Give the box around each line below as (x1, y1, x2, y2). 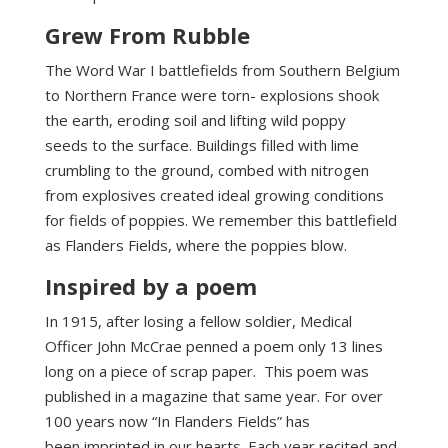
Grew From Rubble (44, 20, 250, 51)
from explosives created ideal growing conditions (44, 185, 384, 206)
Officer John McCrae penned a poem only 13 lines (44, 336, 383, 357)
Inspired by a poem (44, 271, 257, 302)
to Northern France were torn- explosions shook (44, 85, 379, 106)
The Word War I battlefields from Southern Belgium (44, 60, 400, 81)
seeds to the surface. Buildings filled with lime (44, 135, 359, 156)
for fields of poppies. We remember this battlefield (44, 210, 397, 231)
